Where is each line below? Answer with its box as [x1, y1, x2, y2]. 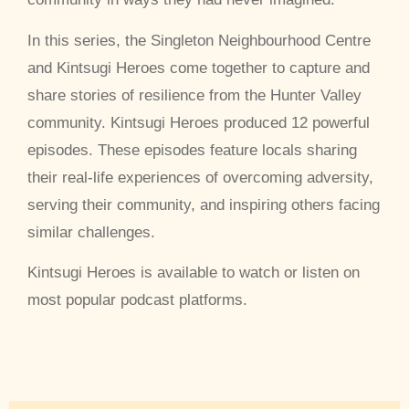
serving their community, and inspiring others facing [27, 195, 380, 214]
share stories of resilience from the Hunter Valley [27, 86, 362, 104]
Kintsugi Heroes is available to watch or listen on [27, 264, 360, 282]
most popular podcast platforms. [27, 291, 247, 309]
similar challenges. [27, 223, 155, 241]
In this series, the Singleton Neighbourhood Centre [27, 31, 371, 49]
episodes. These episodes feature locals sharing [27, 141, 357, 159]
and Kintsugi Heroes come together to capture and [27, 58, 370, 77]
